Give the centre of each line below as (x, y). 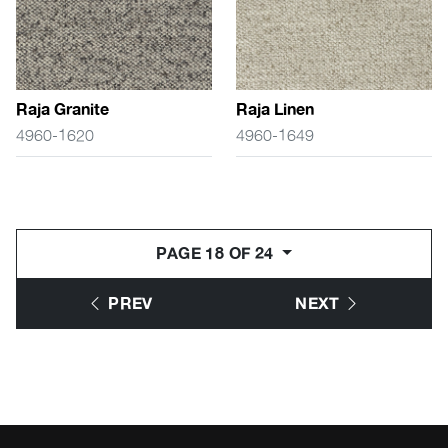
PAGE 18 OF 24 (217, 254)
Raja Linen (275, 110)
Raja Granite (62, 110)
